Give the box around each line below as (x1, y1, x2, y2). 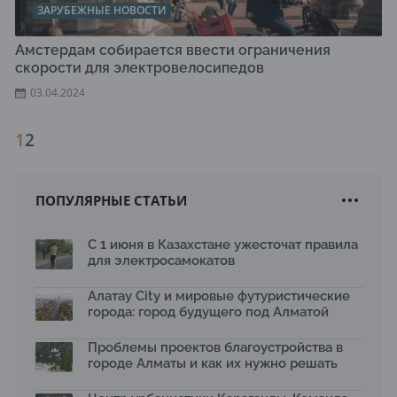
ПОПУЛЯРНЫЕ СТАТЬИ (35, 191, 187, 209)
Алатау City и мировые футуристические (88, 288, 350, 304)
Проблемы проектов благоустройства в (88, 339, 343, 355)
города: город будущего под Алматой (88, 304, 329, 320)
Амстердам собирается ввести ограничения (15, 42, 331, 58)
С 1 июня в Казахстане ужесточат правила (88, 237, 358, 253)
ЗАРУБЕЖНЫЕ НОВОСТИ (37, 3, 167, 18)
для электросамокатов (88, 253, 235, 269)
